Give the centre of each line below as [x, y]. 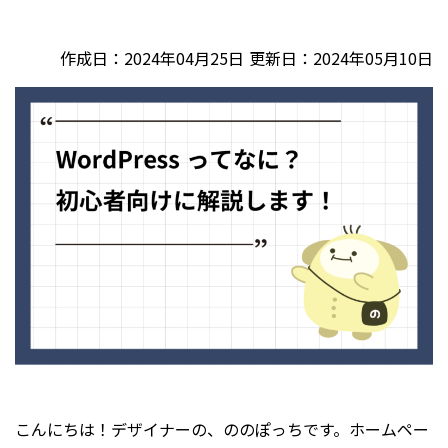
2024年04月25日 [184, 58]
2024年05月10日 [373, 58]
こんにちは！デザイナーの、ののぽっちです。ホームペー [222, 429]
